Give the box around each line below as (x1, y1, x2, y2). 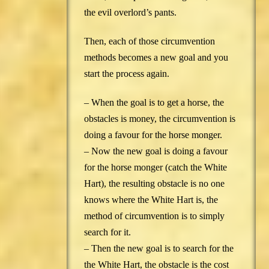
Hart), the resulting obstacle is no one (83, 178, 225, 189)
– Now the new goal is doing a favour (83, 146, 228, 157)
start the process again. (83, 68, 169, 79)
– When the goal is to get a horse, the (83, 97, 224, 108)
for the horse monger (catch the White (83, 162, 227, 173)
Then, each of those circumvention (83, 36, 215, 47)
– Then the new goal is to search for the (83, 243, 234, 254)
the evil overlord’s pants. (83, 7, 177, 18)
